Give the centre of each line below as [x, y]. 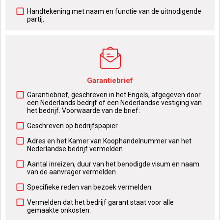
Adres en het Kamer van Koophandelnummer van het [109, 141]
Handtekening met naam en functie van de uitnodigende [114, 11]
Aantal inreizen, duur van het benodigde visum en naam [113, 164]
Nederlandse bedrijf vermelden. [76, 149]
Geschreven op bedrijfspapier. [73, 126]
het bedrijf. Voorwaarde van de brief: [83, 110]
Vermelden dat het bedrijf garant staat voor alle [100, 202]
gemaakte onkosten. [59, 210]
